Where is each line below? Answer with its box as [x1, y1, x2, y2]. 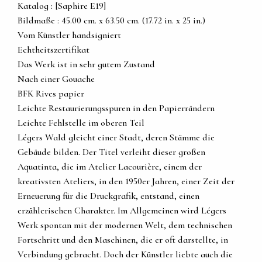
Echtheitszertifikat [18, 44, 89, 56]
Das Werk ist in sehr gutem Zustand [18, 58, 155, 71]
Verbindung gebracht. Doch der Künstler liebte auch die [18, 249, 233, 261]
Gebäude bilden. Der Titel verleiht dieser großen [18, 146, 205, 158]
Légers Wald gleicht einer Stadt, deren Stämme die [18, 132, 215, 144]
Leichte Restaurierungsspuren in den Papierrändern [18, 102, 215, 115]
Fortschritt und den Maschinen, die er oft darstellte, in [18, 234, 228, 246]
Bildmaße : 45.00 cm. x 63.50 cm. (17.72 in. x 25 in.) [18, 15, 205, 27]
